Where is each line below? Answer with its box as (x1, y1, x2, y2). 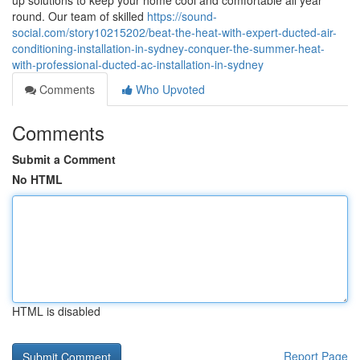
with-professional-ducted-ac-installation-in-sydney (12, 56, 264, 72)
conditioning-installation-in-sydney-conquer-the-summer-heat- (12, 40, 325, 56)
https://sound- (147, 8, 217, 24)
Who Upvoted (133, 81, 205, 97)
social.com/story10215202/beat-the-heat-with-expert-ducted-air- (12, 24, 337, 40)
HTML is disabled (12, 303, 100, 319)
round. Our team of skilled (12, 8, 147, 24)
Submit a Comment (12, 151, 116, 167)
